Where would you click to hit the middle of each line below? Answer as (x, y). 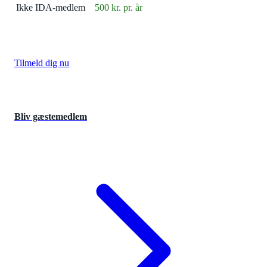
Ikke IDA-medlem (51, 8)
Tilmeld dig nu (42, 63)
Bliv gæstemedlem (51, 117)
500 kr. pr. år (119, 8)
